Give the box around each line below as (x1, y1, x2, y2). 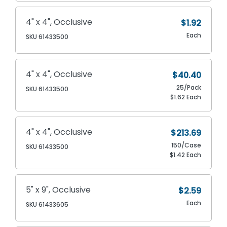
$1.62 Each (170, 92, 201, 101)
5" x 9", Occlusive (26, 183, 91, 196)
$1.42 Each (169, 150, 201, 159)
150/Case (171, 140, 201, 149)
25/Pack (176, 83, 201, 92)
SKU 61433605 (26, 200, 69, 209)
